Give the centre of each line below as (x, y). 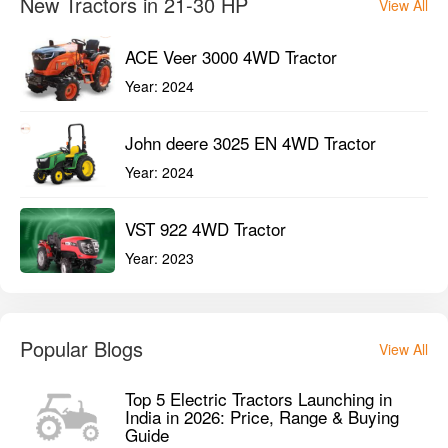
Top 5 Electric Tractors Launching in (258, 399)
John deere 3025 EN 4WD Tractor (250, 142)
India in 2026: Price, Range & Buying (262, 417)
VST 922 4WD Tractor (205, 228)
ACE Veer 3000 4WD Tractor (231, 56)
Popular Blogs (81, 349)
